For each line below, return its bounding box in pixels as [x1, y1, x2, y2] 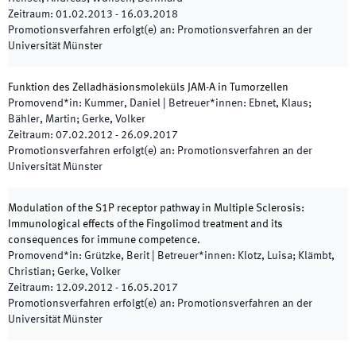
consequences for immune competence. [8, 234, 200, 246]
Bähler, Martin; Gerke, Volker [8, 114, 145, 125]
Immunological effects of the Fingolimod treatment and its [8, 219, 283, 230]
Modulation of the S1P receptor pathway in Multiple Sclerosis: [8, 203, 304, 214]
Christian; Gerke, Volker [8, 266, 121, 277]
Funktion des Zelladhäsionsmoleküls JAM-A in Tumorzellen [8, 82, 288, 93]
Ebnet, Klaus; [249, 98, 311, 109]
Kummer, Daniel [84, 98, 161, 109]
